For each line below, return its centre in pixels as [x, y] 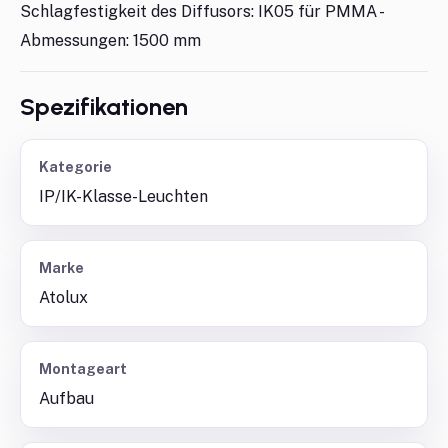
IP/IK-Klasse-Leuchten [123, 196]
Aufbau [66, 398]
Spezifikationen [104, 106]
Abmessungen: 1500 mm [110, 40]
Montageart [83, 369]
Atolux [63, 297]
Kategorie [75, 167]
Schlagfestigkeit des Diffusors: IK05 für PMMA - [201, 11]
